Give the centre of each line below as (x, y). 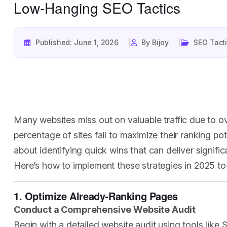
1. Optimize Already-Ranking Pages (96, 196)
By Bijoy (155, 42)
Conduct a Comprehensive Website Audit (105, 210)
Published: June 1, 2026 (77, 42)
